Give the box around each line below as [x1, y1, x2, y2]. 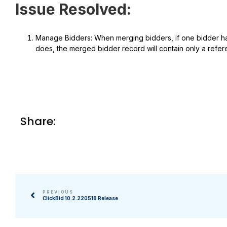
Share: [20, 113, 56, 130]
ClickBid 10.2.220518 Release [43, 196, 118, 202]
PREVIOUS [43, 190, 74, 195]
